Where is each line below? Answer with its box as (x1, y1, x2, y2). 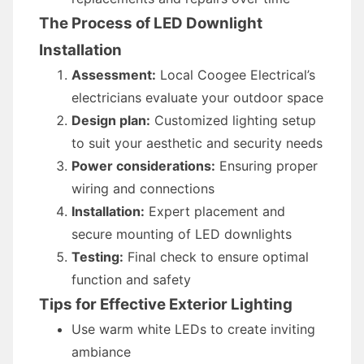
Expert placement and (145, 203, 285, 219)
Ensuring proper (215, 158, 318, 174)
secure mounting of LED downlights (71, 226, 292, 242)
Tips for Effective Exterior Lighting (39, 295, 292, 314)
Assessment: (71, 67, 156, 83)
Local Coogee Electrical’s (156, 67, 315, 83)
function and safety (71, 271, 191, 288)
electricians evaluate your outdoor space (71, 89, 323, 106)
